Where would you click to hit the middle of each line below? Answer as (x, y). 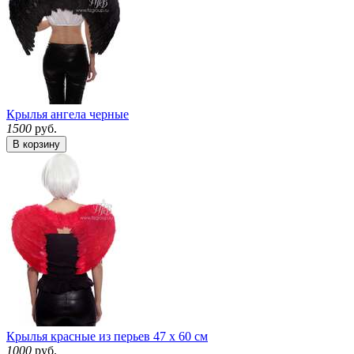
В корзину (36, 144)
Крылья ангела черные (68, 114)
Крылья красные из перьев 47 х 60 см (107, 336)
